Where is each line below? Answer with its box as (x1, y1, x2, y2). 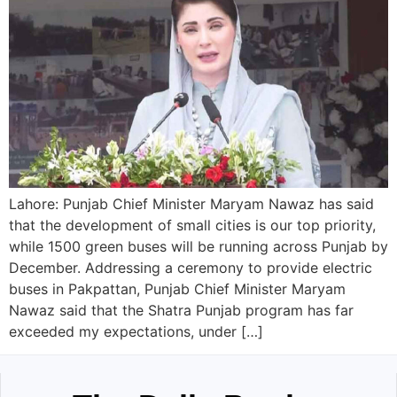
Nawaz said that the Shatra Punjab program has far (9, 300, 354, 319)
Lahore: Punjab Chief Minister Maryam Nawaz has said (9, 194, 374, 213)
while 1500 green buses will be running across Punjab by (9, 237, 388, 255)
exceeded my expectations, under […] (9, 322, 263, 340)
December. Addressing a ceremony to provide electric (9, 258, 372, 276)
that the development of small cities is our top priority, (9, 215, 376, 234)
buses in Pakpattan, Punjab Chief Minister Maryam (9, 279, 346, 298)
